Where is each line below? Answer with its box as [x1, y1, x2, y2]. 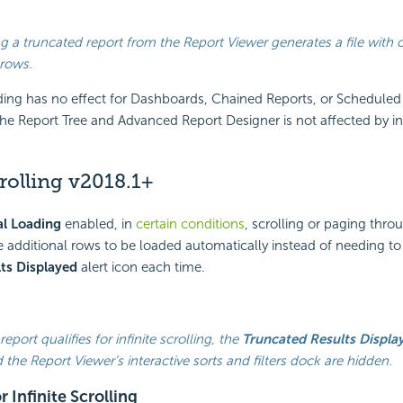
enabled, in [60, 216, 136, 233]
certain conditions [135, 216, 245, 233]
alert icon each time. [76, 259, 205, 276]
